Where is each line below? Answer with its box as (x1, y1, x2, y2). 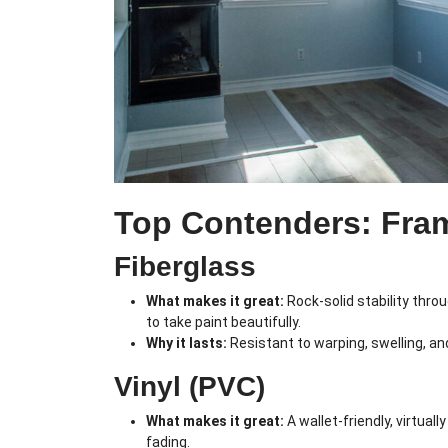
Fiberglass (114, 251, 256, 283)
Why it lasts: (146, 335, 227, 352)
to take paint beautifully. (146, 314, 301, 331)
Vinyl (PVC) (114, 371, 265, 403)
